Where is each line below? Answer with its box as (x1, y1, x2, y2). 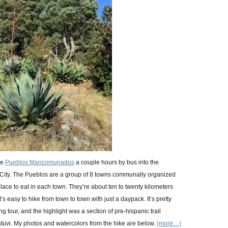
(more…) (157, 220, 181, 227)
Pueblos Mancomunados (5, 159, 74, 166)
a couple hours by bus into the (74, 159, 159, 166)
